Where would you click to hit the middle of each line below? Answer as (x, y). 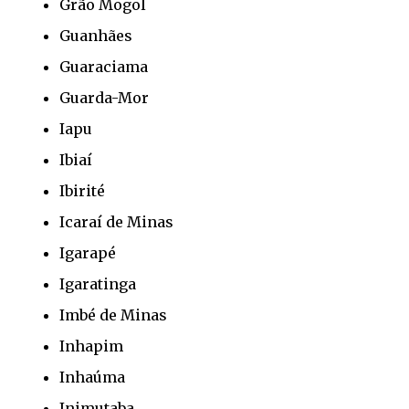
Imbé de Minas (113, 315)
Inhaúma (92, 377)
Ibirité (82, 190)
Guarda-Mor (104, 97)
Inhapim (91, 346)
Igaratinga (98, 283)
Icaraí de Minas (116, 221)
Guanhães (96, 35)
